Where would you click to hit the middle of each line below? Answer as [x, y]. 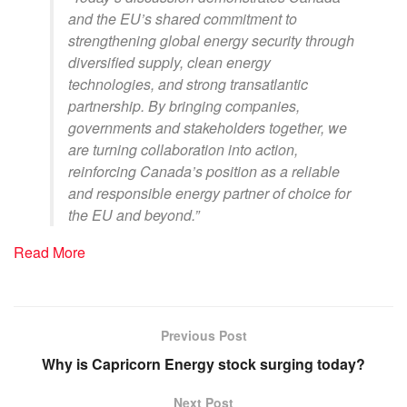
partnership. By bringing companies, [184, 105]
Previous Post [203, 335]
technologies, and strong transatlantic [188, 84]
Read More [50, 252]
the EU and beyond [130, 214]
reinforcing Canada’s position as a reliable [204, 171]
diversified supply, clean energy [169, 62]
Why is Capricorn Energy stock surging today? [203, 363]
